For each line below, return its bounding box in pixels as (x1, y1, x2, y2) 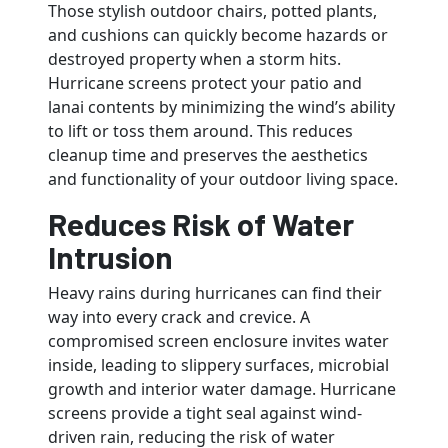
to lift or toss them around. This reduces (48, 119, 353, 142)
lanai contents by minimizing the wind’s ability (48, 95, 395, 118)
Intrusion (48, 237, 173, 275)
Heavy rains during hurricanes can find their (48, 281, 382, 304)
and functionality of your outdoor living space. (48, 167, 398, 190)
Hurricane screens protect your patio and (48, 71, 362, 94)
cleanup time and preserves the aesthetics (48, 143, 368, 166)
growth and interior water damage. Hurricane (48, 377, 396, 400)
